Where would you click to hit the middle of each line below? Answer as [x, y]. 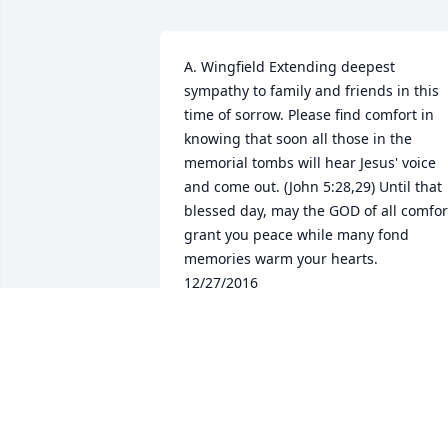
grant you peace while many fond [296, 235]
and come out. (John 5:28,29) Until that [313, 187]
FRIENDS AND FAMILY [259, 329]
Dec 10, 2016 [226, 349]
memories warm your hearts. [281, 259]
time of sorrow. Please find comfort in [309, 115]
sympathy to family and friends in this [311, 91]
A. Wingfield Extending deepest [289, 67]
